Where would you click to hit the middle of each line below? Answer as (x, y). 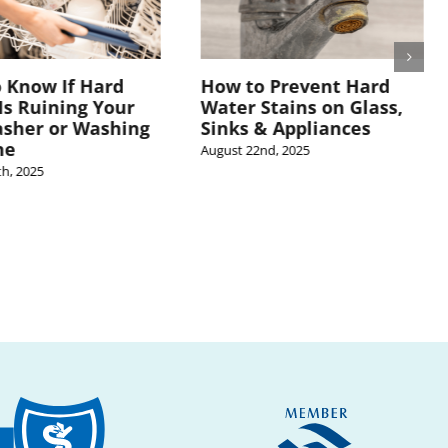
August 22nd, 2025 (255, 150)
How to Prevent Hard (295, 85)
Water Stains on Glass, (301, 106)
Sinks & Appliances (285, 127)
